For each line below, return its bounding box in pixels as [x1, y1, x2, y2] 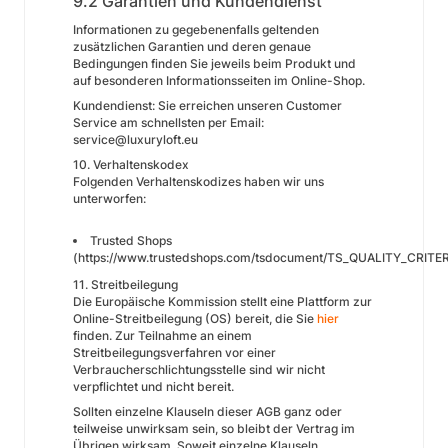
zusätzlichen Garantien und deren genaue [73, 39, 311, 54]
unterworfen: [73, 191, 146, 206]
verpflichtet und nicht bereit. [73, 379, 234, 394]
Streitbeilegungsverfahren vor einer [73, 345, 276, 360]
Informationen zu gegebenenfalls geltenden [73, 22, 319, 37]
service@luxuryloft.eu [73, 132, 198, 147]
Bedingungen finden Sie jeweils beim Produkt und [73, 56, 356, 71]
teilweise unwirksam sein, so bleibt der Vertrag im [73, 421, 355, 436]
